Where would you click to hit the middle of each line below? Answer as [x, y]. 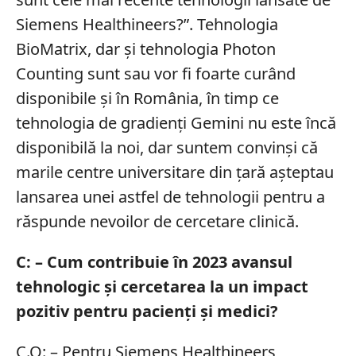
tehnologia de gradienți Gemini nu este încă [176, 122]
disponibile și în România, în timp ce [147, 98]
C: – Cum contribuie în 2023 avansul [154, 261]
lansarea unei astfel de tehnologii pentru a [170, 196]
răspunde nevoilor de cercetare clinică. [157, 221]
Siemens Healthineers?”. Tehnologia [147, 24]
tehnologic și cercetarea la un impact [162, 286]
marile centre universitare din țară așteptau [174, 172]
